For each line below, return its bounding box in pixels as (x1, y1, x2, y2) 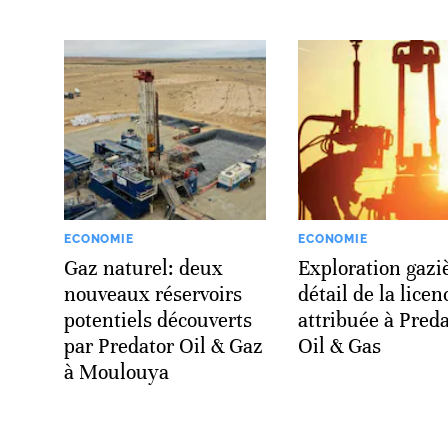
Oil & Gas (298, 333, 381, 359)
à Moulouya (64, 359, 169, 385)
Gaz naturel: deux (64, 255, 223, 281)
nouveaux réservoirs (64, 281, 242, 307)
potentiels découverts (64, 307, 252, 333)
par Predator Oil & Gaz (64, 333, 263, 359)
